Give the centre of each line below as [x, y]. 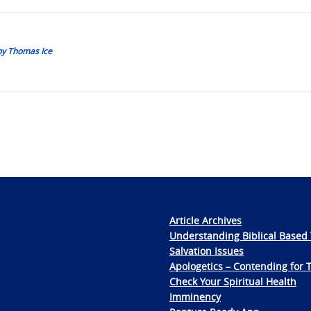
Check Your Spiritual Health [233, 281]
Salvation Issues [207, 251]
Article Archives [205, 220]
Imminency [195, 296]
